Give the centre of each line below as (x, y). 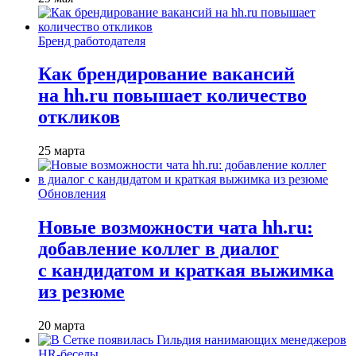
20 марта (62, 326)
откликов (79, 117)
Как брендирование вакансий (166, 74)
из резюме (81, 292)
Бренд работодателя (92, 41)
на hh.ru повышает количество (172, 96)
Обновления (72, 194)
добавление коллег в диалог (159, 249)
